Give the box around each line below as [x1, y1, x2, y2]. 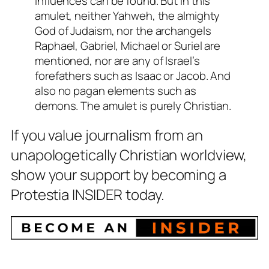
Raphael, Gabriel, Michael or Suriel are [35, 38, 221, 54]
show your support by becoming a [11, 164, 226, 184]
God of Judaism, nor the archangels [35, 23, 211, 39]
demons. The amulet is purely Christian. [35, 98, 232, 114]
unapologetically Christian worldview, [11, 144, 247, 165]
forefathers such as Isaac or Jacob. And [35, 68, 231, 84]
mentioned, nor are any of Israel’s [35, 53, 200, 69]
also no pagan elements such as [35, 83, 196, 99]
